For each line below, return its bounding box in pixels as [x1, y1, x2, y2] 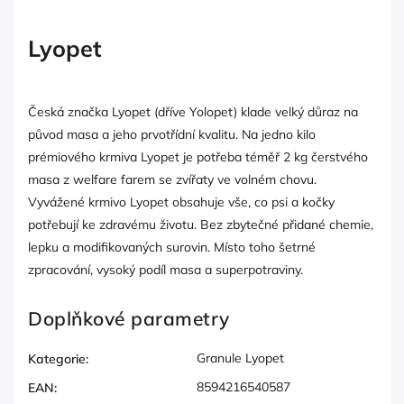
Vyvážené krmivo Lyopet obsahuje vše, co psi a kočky [28, 194, 335, 211]
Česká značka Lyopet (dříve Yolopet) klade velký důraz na [28, 104, 358, 121]
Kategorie [28, 351, 86, 368]
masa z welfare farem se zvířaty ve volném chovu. [28, 171, 317, 188]
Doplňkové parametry [28, 307, 230, 331]
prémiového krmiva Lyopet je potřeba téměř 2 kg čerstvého [28, 149, 368, 166]
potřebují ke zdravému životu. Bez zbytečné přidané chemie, [28, 216, 373, 234]
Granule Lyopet [197, 350, 284, 367]
